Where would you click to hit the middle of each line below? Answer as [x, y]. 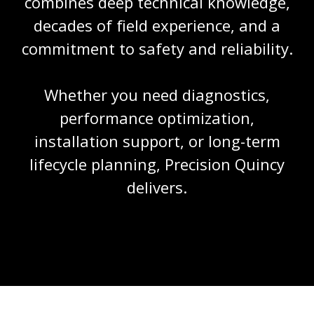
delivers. [157, 187]
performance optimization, [157, 117]
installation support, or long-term [157, 141]
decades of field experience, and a [157, 25]
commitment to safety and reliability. [157, 48]
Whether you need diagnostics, [157, 94]
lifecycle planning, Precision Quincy [157, 164]
